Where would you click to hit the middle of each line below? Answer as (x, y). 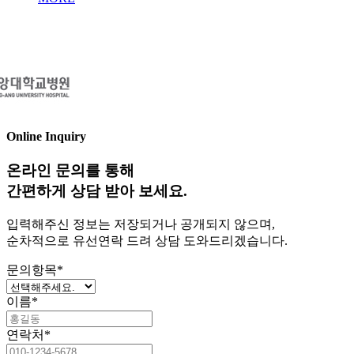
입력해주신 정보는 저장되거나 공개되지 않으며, (141, 224)
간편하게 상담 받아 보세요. (97, 191)
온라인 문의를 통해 (70, 171)
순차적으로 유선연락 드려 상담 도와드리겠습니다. (147, 240)
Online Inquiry (46, 136)
